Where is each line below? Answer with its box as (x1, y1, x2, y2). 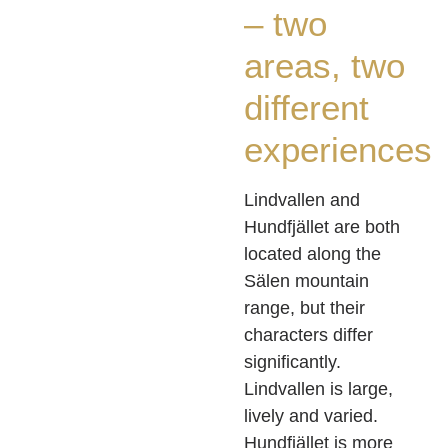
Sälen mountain (244, 271, 369, 292)
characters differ (244, 325, 373, 346)
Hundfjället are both (244, 217, 400, 238)
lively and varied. (244, 406, 378, 427)
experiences (244, 130, 432, 170)
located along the (244, 244, 381, 265)
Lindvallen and (244, 190, 360, 211)
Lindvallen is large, (244, 379, 393, 400)
